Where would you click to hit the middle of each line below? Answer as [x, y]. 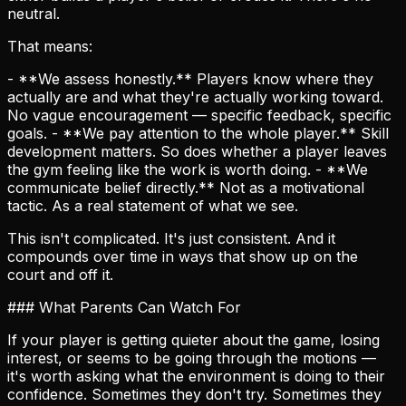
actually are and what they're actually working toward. [195, 97]
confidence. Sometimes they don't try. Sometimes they [194, 394]
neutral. [34, 13]
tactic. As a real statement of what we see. [153, 205]
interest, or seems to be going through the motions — [192, 358]
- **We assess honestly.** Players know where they [190, 78]
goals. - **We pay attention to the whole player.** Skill [198, 133]
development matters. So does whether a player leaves [197, 151]
